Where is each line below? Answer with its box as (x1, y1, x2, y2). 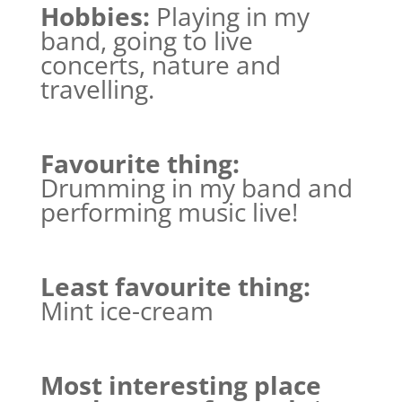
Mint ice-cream (39, 293, 214, 328)
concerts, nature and (39, 48, 281, 82)
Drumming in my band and (39, 170, 353, 205)
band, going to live (39, 23, 253, 57)
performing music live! (39, 195, 298, 229)
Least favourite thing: (39, 269, 310, 303)
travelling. (39, 72, 154, 106)
